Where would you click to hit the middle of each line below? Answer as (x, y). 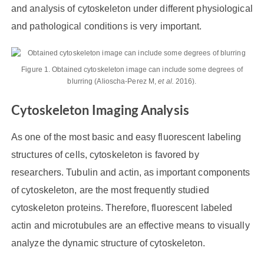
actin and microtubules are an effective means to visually (130, 225)
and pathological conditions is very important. (106, 26)
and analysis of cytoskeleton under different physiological (132, 8)
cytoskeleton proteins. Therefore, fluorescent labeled (122, 207)
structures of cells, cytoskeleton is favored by (105, 154)
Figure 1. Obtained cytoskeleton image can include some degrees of (132, 69)
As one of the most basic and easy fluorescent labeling (126, 137)
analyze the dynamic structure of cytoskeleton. (108, 243)
